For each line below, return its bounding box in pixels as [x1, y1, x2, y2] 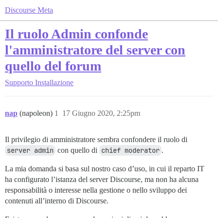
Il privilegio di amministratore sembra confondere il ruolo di [5, 135, 187, 144]
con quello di [55, 146, 99, 154]
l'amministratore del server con [5, 42, 185, 57]
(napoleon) [19, 109, 54, 117]
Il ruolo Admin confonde [5, 26, 148, 41]
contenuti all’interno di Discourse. [5, 197, 109, 205]
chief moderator [101, 146, 160, 155]
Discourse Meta [5, 6, 53, 14]
